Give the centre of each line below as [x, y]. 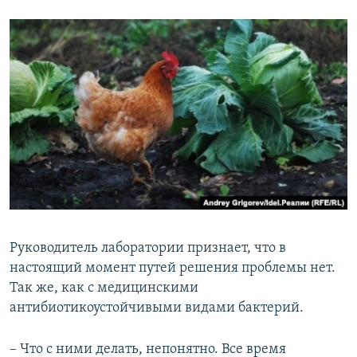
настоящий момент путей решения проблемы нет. [173, 268]
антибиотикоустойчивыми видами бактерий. [157, 308]
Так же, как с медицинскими [104, 288]
